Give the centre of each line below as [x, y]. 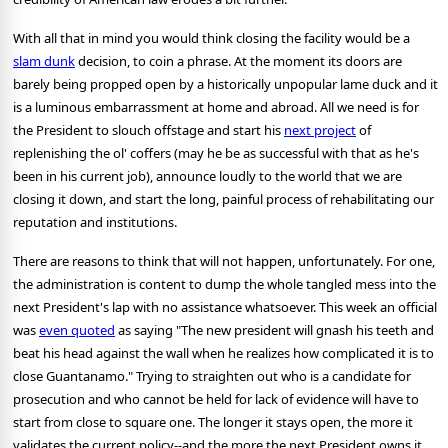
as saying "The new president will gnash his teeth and [274, 330]
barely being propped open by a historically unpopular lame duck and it [225, 84]
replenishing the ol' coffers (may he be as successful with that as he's [216, 153]
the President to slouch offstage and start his [148, 130]
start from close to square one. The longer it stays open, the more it [213, 422]
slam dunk [44, 61]
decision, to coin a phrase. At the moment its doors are [238, 61]
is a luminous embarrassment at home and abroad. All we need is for [216, 107]
